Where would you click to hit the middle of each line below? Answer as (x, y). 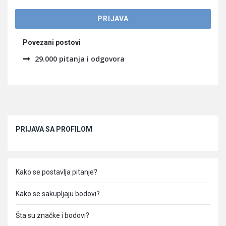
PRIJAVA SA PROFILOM (54, 129)
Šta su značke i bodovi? (52, 215)
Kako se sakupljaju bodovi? (58, 194)
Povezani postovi (52, 42)
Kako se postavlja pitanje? (56, 172)
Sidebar (25, 122)
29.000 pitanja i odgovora (80, 59)
